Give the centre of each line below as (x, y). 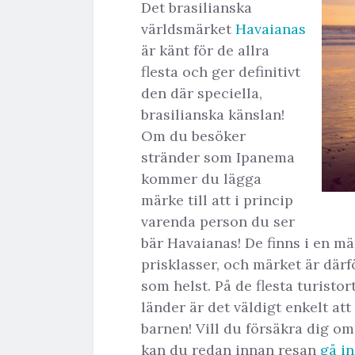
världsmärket (188, 29)
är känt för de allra (205, 50)
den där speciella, (202, 93)
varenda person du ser (218, 221)
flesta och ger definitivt (221, 71)
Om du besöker (193, 136)
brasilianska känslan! (213, 114)
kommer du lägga (201, 178)
